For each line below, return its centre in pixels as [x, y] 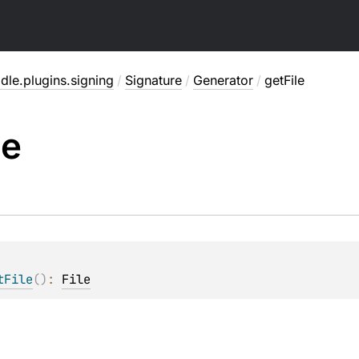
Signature [153, 80]
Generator [223, 80]
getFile [284, 80]
